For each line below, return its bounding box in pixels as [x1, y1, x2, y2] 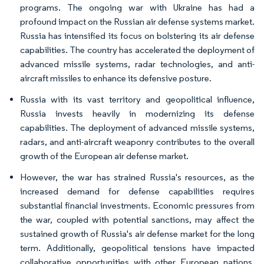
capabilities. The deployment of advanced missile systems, [20, 121, 255, 133]
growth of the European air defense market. [20, 150, 189, 161]
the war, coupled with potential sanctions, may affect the [20, 213, 255, 225]
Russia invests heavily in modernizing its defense [20, 107, 255, 119]
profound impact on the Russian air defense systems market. [20, 15, 255, 27]
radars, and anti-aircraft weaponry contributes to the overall [20, 136, 255, 147]
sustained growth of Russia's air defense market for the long [20, 227, 255, 239]
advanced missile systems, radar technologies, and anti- [20, 58, 255, 70]
